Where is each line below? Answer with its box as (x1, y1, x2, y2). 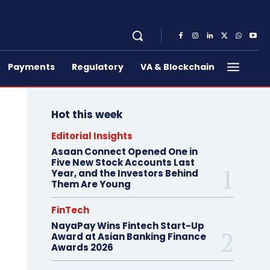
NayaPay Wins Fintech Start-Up (51, 219, 204, 232)
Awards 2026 (51, 241, 113, 254)
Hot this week (51, 107, 122, 122)
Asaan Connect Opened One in (51, 145, 198, 158)
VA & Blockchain (140, 61, 215, 73)
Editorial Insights (51, 130, 133, 142)
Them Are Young (51, 178, 131, 190)
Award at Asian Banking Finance (51, 230, 206, 243)
